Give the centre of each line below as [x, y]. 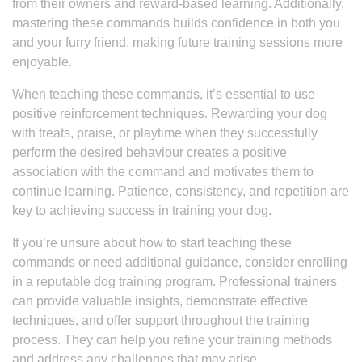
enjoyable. [42, 62]
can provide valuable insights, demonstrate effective [160, 301]
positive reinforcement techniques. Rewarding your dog [170, 114]
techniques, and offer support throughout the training [161, 320]
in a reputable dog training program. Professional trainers [175, 282]
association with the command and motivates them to [163, 172]
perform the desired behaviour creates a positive [149, 152]
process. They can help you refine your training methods [172, 340]
